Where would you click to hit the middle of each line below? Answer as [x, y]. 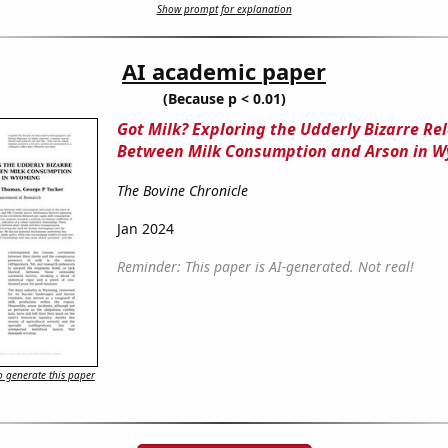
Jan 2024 [145, 229]
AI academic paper [224, 71]
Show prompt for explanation [224, 9]
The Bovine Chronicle [182, 191]
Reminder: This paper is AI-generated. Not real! [265, 267]
